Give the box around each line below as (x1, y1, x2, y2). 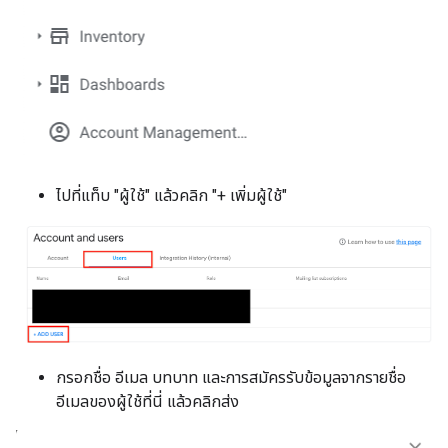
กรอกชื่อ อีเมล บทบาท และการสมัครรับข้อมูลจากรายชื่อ (56, 367, 406, 387)
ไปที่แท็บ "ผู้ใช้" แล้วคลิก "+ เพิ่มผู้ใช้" (56, 186, 287, 205)
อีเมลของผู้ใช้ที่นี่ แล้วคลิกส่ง (56, 391, 239, 411)
